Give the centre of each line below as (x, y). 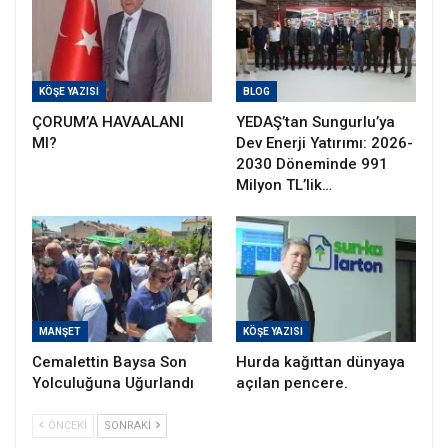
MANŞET (60, 331)
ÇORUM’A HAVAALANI (108, 121)
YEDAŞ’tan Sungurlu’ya (315, 121)
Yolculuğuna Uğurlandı (113, 382)
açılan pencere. (292, 382)
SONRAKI (129, 425)
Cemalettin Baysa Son (109, 361)
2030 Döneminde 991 (312, 163)
